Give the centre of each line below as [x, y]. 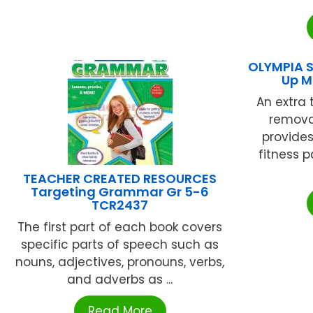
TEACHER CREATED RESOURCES [120, 178]
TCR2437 [120, 205]
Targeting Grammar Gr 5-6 [120, 191]
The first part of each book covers [120, 227]
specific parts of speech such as [120, 244]
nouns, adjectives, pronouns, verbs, [120, 262]
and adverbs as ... [120, 279]
